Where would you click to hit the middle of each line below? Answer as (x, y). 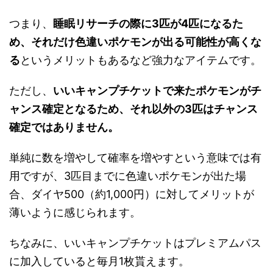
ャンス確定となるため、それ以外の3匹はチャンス (133, 109)
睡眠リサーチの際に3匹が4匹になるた (148, 24)
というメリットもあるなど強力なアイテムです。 (141, 60)
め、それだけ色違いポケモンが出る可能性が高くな (135, 42)
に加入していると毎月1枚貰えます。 (99, 261)
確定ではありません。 (64, 127)
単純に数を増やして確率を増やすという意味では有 (135, 158)
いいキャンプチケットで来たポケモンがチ (157, 91)
